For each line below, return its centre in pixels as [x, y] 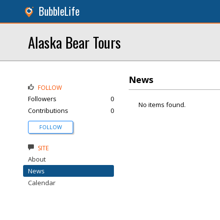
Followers [42, 99]
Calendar [42, 183]
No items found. [162, 105]
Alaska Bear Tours [74, 42]
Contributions [48, 110]
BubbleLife [59, 11]
